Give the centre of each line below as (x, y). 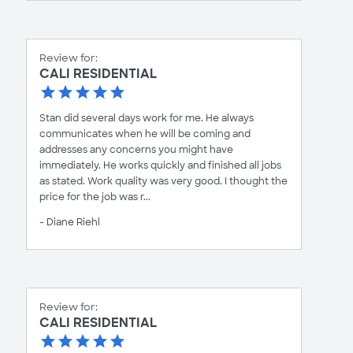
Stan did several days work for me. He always (147, 118)
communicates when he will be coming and (145, 134)
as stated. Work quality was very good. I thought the (163, 181)
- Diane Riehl (70, 222)
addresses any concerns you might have (136, 150)
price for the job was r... (95, 197)
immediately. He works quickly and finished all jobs (160, 165)
